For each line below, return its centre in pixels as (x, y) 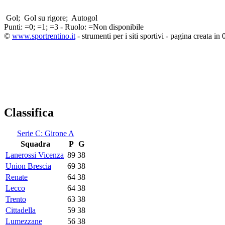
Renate (17, 177)
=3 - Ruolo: (69, 27)
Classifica (29, 112)
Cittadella (21, 210)
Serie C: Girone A (45, 134)
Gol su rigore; (46, 18)
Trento (16, 199)
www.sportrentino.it (44, 36)
